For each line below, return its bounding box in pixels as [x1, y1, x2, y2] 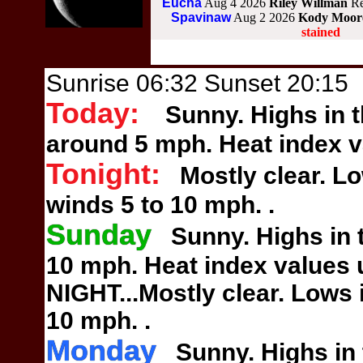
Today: [46, 97, 139, 130]
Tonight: [46, 158, 160, 191]
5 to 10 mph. [121, 191, 268, 219]
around [46, 130, 135, 158]
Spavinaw [171, 11, 231, 25]
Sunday [46, 219, 152, 252]
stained [301, 25, 340, 40]
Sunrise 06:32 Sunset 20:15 [46, 70, 348, 97]
